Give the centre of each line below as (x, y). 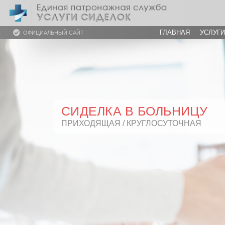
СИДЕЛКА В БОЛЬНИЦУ (135, 111)
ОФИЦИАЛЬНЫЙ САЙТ (53, 32)
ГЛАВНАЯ (175, 32)
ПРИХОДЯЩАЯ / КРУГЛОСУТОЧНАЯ (131, 123)
